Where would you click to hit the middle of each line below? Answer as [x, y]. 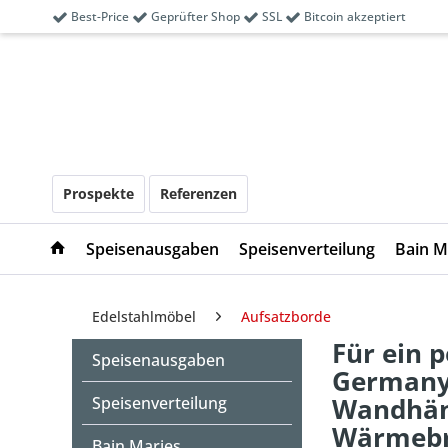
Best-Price [100, 16]
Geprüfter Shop [195, 16]
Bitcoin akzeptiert [353, 16]
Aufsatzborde [286, 316]
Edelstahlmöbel [144, 316]
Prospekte [98, 193]
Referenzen [198, 193]
